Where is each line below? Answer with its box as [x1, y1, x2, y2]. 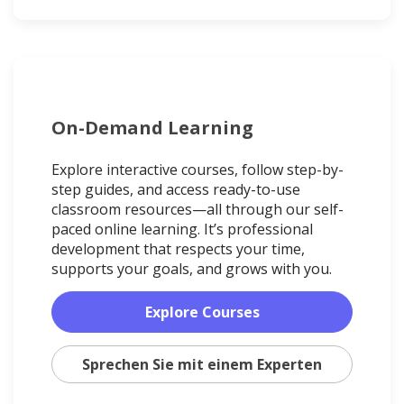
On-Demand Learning [51, 115, 253, 141]
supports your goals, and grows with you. [51, 259, 332, 280]
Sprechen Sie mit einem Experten [82, 354, 322, 375]
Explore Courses [144, 302, 260, 323]
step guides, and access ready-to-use [51, 179, 300, 200]
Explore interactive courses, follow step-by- [51, 160, 344, 180]
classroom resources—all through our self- [51, 199, 344, 220]
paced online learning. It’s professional [51, 219, 313, 240]
